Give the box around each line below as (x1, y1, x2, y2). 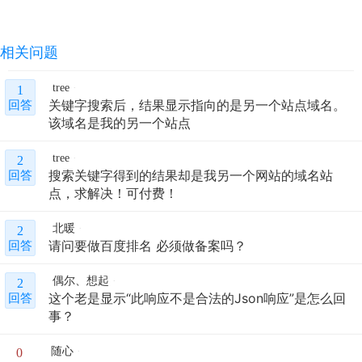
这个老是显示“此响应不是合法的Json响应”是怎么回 (48, 290, 346, 307)
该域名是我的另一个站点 (48, 115, 191, 132)
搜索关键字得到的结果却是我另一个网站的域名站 (48, 167, 333, 184)
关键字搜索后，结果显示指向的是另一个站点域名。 (48, 97, 346, 114)
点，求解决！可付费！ (48, 185, 178, 202)
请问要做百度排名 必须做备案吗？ (48, 238, 246, 255)
